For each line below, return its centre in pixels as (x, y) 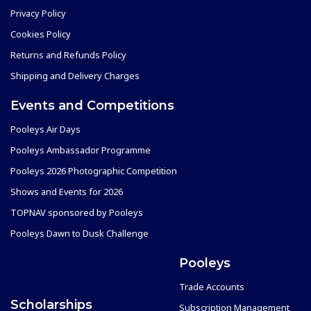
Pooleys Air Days (45, 129)
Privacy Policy (38, 13)
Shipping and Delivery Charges (75, 75)
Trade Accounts (212, 286)
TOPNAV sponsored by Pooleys (77, 212)
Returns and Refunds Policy (68, 54)
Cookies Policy (41, 34)
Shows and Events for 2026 (67, 191)
